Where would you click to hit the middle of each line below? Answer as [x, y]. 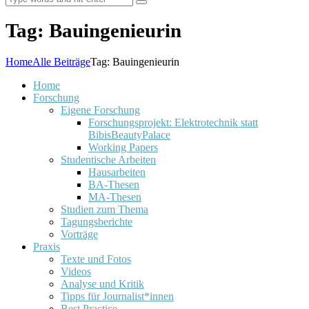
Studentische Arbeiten [108, 159]
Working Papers [123, 147]
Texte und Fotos [96, 259]
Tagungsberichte [97, 221]
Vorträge [79, 234]
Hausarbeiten [117, 172]
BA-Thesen [114, 184]
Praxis [47, 246]
